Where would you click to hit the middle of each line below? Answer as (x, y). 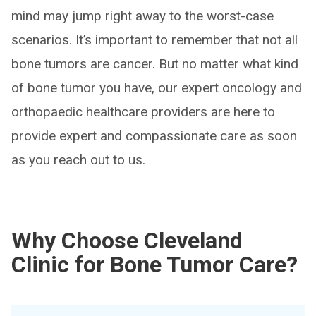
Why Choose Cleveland (127, 241)
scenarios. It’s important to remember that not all (154, 40)
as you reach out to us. (78, 160)
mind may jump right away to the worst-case (142, 16)
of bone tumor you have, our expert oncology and (157, 88)
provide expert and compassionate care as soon (154, 136)
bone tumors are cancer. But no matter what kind (155, 64)
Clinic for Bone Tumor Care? (154, 265)
